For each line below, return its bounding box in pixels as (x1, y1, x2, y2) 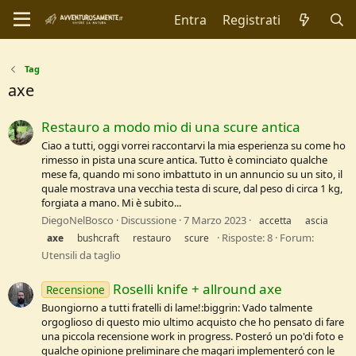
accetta (259, 213, 292, 227)
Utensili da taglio (41, 247, 121, 262)
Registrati (222, 10, 281, 29)
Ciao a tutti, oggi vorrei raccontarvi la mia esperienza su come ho (41, 138, 346, 153)
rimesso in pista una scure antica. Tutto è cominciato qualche (41, 153, 327, 168)
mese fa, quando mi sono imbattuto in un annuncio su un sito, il (41, 167, 342, 182)
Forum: (280, 230, 314, 245)
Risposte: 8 (222, 230, 273, 245)
